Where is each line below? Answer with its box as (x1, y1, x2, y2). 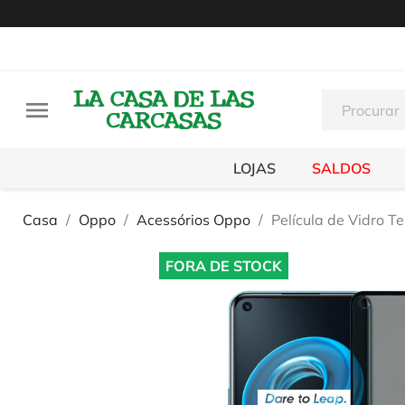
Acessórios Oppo (137, 211, 250, 229)
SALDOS (312, 159, 371, 177)
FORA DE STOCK (165, 257, 283, 275)
